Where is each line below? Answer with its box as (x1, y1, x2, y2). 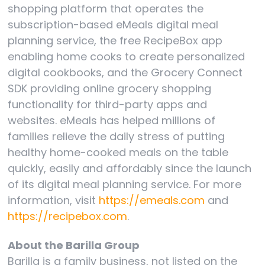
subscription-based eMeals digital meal (8, 17, 219, 32)
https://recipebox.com (8, 208, 128, 224)
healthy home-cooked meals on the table (8, 144, 229, 160)
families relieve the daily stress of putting (8, 128, 225, 144)
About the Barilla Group (8, 238, 140, 253)
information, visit (8, 192, 99, 208)
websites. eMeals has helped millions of (8, 112, 216, 128)
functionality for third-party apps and (8, 96, 208, 112)
